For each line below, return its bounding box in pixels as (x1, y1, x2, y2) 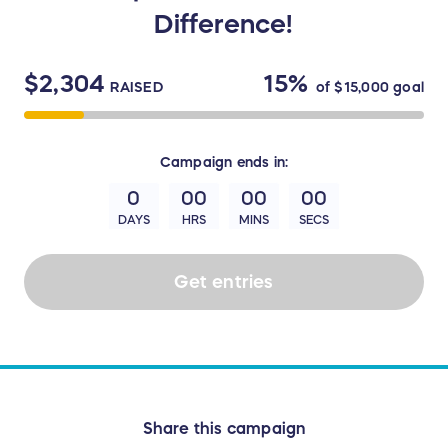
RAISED (110, 80, 163, 95)
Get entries (174, 272, 274, 291)
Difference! (154, 11, 294, 38)
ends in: (232, 155, 289, 170)
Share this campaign (142, 420, 306, 437)
